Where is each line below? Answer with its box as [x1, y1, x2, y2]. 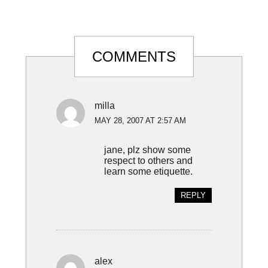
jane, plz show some [103, 144, 191, 156]
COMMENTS [92, 48, 176, 65]
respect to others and [103, 155, 193, 166]
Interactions [25, 53, 118, 79]
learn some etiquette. [103, 166, 193, 177]
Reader [25, 32, 85, 59]
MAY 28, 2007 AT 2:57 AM [94, 116, 186, 126]
